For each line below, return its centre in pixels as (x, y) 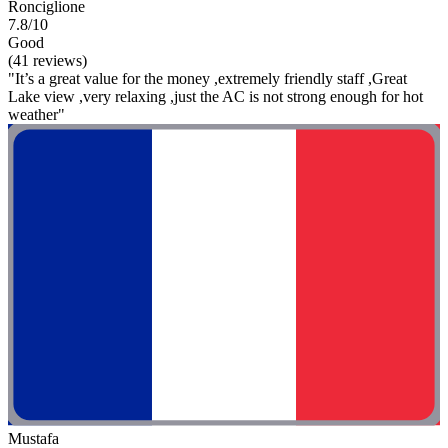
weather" (36, 114)
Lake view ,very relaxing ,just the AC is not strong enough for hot (215, 96)
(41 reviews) (47, 60)
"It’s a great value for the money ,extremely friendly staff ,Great (207, 78)
